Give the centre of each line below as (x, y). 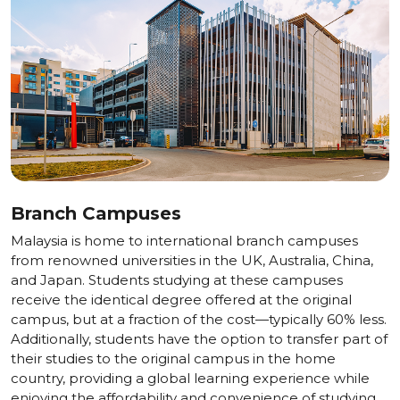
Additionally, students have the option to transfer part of (199, 338)
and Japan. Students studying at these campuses (177, 279)
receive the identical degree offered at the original (181, 299)
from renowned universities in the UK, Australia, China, (192, 260)
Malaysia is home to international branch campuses (184, 240)
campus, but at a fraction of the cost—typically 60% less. (199, 319)
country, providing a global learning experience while (190, 378)
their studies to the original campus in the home (173, 358)
